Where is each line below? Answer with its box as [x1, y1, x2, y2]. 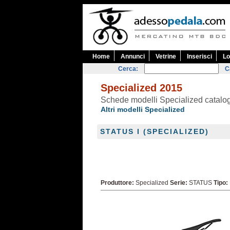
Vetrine [156, 53, 176, 60]
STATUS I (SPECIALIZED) [100, 127, 209, 136]
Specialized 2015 [101, 82, 182, 93]
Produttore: [101, 179, 134, 186]
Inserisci [187, 53, 212, 60]
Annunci [121, 53, 145, 60]
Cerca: [118, 65, 138, 72]
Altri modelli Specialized [101, 105, 185, 113]
